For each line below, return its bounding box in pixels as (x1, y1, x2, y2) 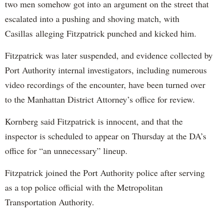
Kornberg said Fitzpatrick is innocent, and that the (5, 115, 183, 128)
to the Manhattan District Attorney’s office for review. (5, 93, 195, 106)
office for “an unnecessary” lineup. (5, 145, 128, 157)
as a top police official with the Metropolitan (5, 181, 163, 194)
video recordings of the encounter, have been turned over (5, 79, 205, 91)
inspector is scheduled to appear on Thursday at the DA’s (5, 130, 206, 142)
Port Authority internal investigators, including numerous (5, 64, 207, 76)
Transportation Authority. (5, 196, 94, 208)
